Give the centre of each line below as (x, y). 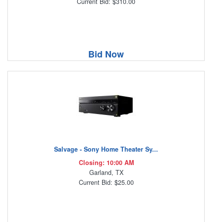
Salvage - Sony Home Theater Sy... (106, 149)
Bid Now (106, 54)
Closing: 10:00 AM (106, 163)
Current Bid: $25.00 (106, 183)
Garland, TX (106, 173)
